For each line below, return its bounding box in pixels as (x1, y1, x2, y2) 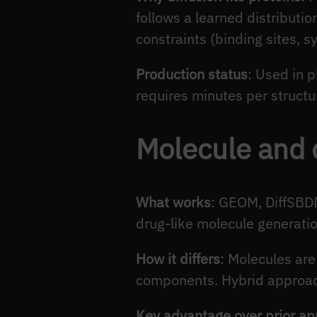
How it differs (136, 249, 220, 269)
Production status (136, 64, 248, 84)
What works (136, 192, 211, 212)
